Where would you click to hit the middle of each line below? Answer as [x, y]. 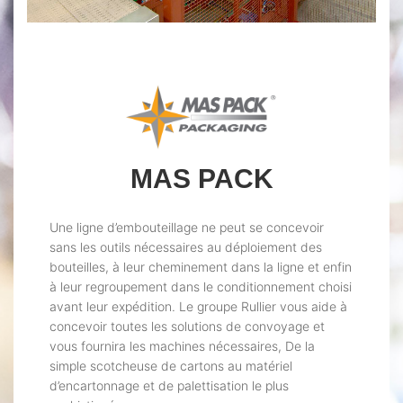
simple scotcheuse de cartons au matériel [171, 366]
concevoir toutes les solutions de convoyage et [187, 327]
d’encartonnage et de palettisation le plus [169, 386]
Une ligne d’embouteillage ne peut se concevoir [187, 228]
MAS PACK [201, 179]
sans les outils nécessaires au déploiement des [186, 247]
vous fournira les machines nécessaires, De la [182, 346]
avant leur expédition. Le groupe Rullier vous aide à [198, 307]
